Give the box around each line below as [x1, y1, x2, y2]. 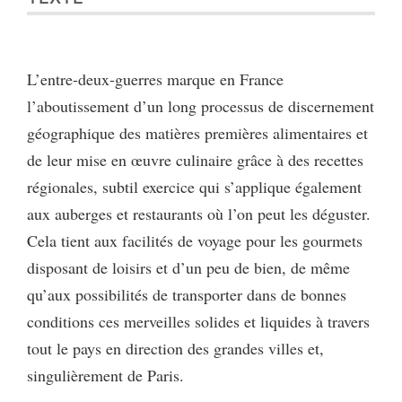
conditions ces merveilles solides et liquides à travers [27, 310, 370, 332]
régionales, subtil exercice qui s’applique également [27, 175, 362, 197]
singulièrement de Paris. [27, 363, 184, 386]
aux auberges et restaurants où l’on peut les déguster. [27, 202, 371, 224]
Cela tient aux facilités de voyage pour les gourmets [27, 229, 363, 251]
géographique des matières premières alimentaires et [27, 121, 368, 144]
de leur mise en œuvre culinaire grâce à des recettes [27, 148, 363, 170]
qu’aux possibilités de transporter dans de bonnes [27, 283, 346, 305]
